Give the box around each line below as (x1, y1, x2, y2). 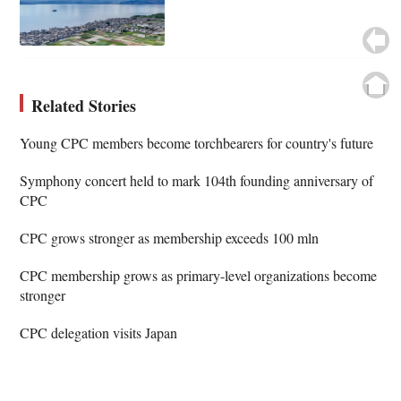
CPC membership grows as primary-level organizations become (20, 265, 378, 285)
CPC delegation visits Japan (20, 322, 178, 342)
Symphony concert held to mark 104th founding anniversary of (20, 170, 374, 190)
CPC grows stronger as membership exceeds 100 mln (20, 227, 320, 247)
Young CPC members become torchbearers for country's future (20, 132, 374, 152)
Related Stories (31, 93, 137, 117)
